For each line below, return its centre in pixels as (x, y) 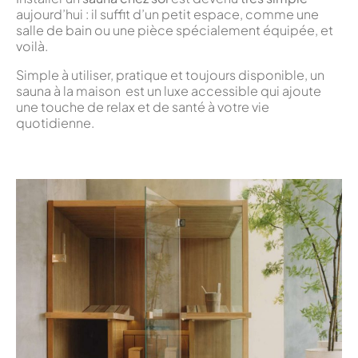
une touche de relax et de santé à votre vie (143, 106)
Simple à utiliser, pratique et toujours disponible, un (170, 74)
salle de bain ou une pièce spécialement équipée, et (175, 30)
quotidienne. (55, 122)
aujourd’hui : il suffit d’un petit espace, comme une (167, 14)
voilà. (32, 46)
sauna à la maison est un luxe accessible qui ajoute (169, 90)
